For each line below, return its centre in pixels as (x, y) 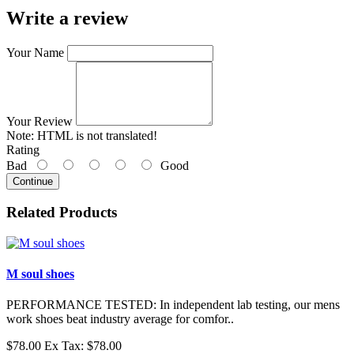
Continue (33, 181)
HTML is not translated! (96, 135)
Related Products (62, 213)
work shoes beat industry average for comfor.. (120, 319)
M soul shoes (40, 274)
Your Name (35, 52)
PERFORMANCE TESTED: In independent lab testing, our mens (173, 305)
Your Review (40, 121)
